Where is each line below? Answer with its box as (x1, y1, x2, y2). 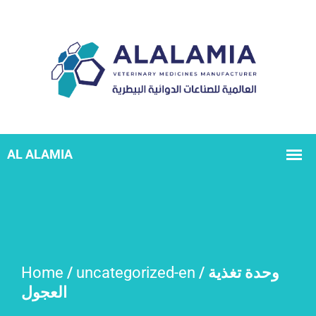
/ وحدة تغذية (195, 264, 208, 282)
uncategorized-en (76, 264, 195, 282)
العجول (21, 284, 67, 302)
